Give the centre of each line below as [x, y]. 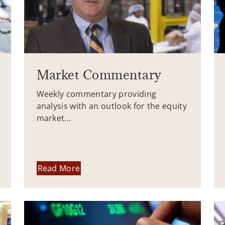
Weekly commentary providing [96, 94]
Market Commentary [99, 74]
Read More [59, 168]
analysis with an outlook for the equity [112, 106]
